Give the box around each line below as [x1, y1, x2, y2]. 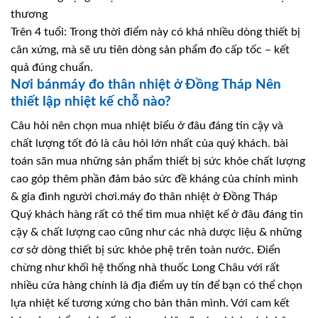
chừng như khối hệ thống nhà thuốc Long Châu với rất [11, 262, 280, 274]
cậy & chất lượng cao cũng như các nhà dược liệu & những [11, 226, 302, 238]
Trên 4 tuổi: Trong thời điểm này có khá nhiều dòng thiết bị [11, 26, 300, 38]
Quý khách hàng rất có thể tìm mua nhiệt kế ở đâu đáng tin [11, 209, 303, 221]
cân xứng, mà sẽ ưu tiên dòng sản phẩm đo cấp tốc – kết [11, 43, 290, 55]
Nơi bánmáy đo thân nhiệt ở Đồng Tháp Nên [11, 77, 281, 92]
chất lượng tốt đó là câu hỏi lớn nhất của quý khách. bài [11, 138, 288, 150]
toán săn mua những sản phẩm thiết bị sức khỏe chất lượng [11, 155, 305, 168]
